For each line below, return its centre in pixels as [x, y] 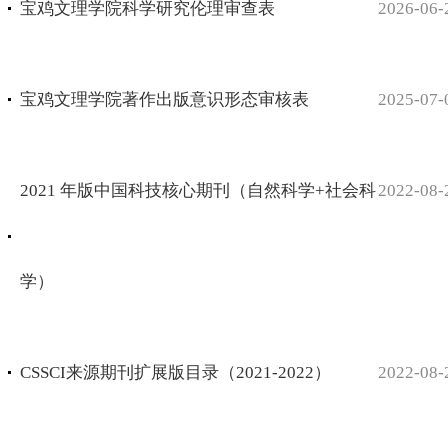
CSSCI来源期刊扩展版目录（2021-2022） [175, 373]
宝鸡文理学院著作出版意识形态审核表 [164, 100]
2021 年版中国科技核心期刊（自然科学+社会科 [198, 191]
